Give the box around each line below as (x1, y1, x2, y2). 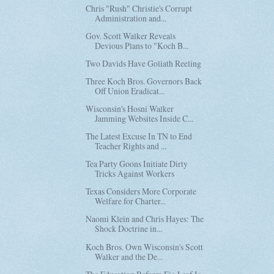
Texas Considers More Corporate (86, 185, 197, 198)
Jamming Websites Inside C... (95, 113, 194, 125)
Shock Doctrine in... (95, 223, 163, 235)
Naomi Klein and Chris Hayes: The (86, 213, 204, 225)
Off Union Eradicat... (95, 84, 165, 97)
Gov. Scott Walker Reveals (86, 29, 176, 42)
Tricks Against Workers (95, 168, 175, 180)
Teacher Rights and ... (95, 140, 167, 152)
